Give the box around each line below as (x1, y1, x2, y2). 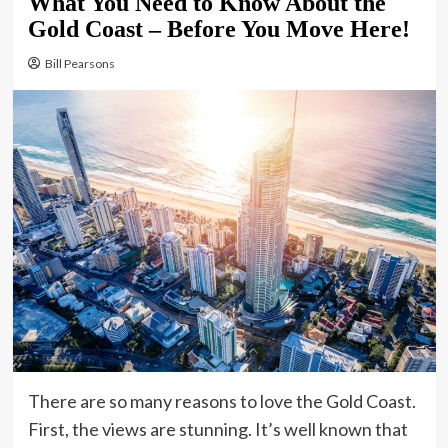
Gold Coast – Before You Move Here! (27, 15, 410, 42)
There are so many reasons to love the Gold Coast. (27, 389, 416, 412)
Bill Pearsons (44, 55, 115, 71)
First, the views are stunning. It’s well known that (27, 417, 408, 440)
